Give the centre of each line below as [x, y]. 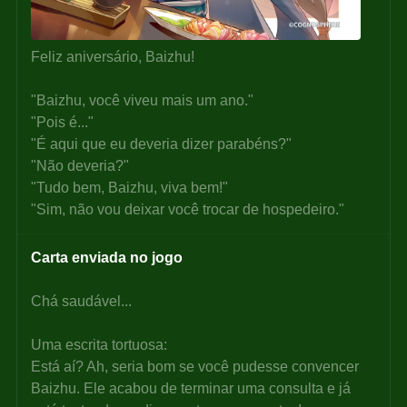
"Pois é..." [63, 123]
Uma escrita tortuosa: [99, 345]
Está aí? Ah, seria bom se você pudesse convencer [197, 367]
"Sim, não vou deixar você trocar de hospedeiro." [188, 210]
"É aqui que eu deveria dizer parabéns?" [162, 144]
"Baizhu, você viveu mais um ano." [143, 101]
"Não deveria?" [80, 166]
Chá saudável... [82, 302]
